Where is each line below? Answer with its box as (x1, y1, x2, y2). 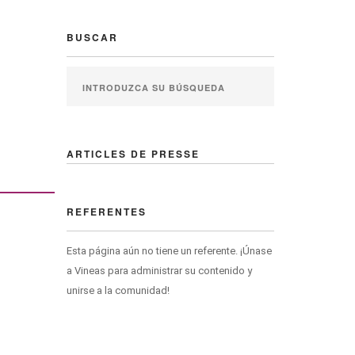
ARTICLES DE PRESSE (66, 147, 200, 161)
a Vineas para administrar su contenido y (66, 265, 252, 277)
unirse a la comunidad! (66, 284, 170, 296)
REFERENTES (66, 204, 147, 219)
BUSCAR (66, 30, 118, 44)
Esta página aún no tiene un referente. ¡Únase (66, 245, 272, 257)
